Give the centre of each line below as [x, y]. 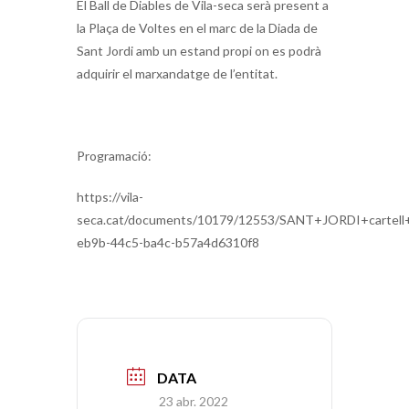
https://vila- [110, 196]
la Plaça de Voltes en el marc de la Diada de [197, 27]
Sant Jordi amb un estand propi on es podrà [199, 50]
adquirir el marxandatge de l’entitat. [177, 73]
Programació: [114, 155]
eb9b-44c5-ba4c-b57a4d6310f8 [168, 242]
